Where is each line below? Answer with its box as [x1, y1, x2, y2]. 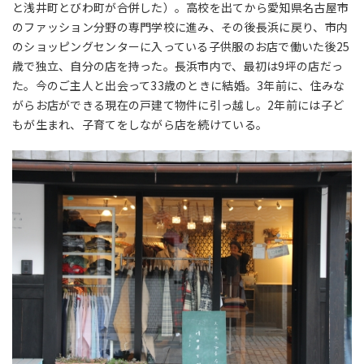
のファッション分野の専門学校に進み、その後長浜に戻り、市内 [12, 19, 349, 36]
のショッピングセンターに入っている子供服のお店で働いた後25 [12, 38, 350, 55]
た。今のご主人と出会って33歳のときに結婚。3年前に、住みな [12, 77, 345, 94]
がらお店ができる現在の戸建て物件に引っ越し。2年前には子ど [12, 97, 344, 114]
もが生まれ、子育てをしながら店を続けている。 [12, 116, 268, 133]
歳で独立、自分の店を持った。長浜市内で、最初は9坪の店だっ [12, 58, 344, 75]
